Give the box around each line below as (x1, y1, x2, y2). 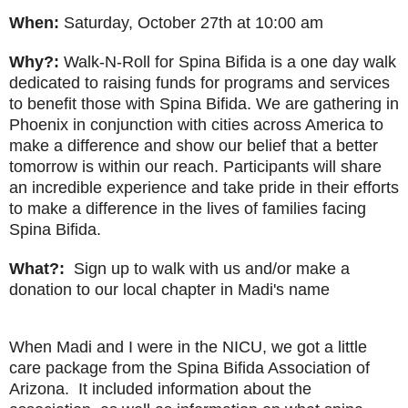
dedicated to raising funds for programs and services (9, 74, 390, 93)
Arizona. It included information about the (9, 380, 311, 399)
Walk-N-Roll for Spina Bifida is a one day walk (59, 53, 396, 72)
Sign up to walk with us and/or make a (65, 260, 350, 279)
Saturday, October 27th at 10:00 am (59, 14, 323, 33)
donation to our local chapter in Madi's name (9, 280, 330, 300)
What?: (9, 260, 65, 279)
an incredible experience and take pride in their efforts (9, 178, 399, 198)
